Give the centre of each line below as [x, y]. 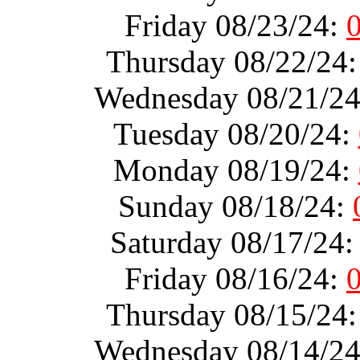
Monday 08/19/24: [235, 170]
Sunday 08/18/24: [235, 206]
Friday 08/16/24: [235, 278]
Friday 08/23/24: [235, 25]
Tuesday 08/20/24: [235, 133]
